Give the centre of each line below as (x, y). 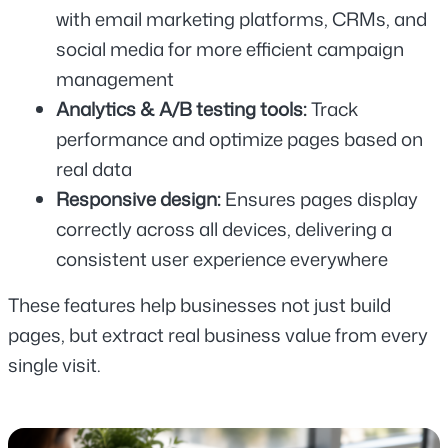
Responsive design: (140, 198)
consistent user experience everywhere (222, 258)
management (115, 78)
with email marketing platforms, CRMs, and (241, 18)
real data (94, 168)
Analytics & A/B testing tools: (183, 108)
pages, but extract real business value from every (218, 334)
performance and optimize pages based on (239, 138)
